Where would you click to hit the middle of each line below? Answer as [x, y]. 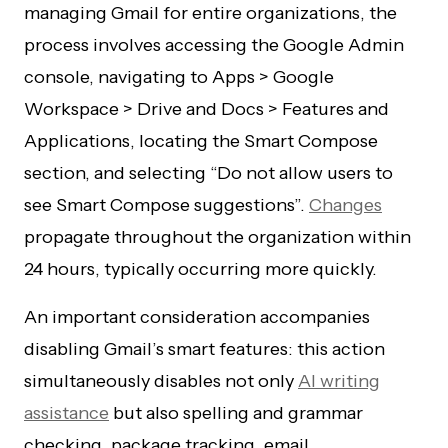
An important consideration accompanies [197, 317]
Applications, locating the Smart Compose [201, 141]
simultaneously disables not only [161, 381]
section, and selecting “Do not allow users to [208, 173]
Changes [345, 205]
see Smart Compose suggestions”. [166, 205]
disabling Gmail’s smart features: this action [204, 349]
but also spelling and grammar [236, 413]
